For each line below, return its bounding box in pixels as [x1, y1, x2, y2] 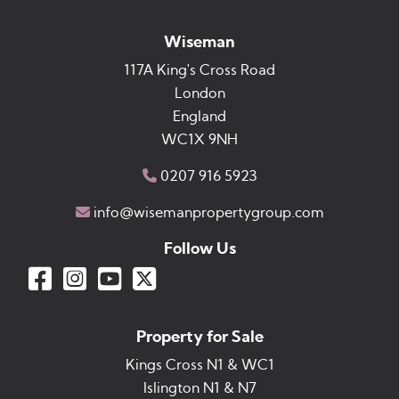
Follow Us [163, 240, 236, 257]
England [173, 109, 226, 124]
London [174, 85, 225, 101]
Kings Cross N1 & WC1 [125, 357, 274, 372]
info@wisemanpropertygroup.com [93, 205, 324, 220]
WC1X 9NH [161, 132, 238, 147]
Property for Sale [135, 329, 264, 346]
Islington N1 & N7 [142, 380, 256, 395]
